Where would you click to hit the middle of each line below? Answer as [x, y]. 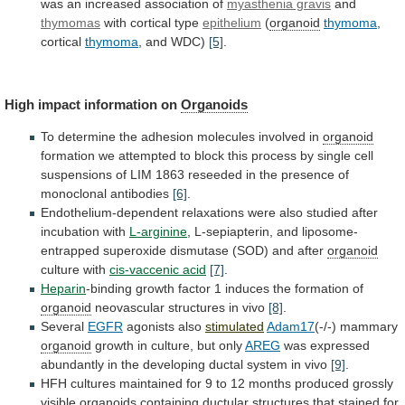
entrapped [70, 250]
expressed [340, 345]
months [270, 383]
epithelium [232, 23]
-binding [109, 288]
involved [282, 136]
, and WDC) [174, 42]
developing [174, 364]
